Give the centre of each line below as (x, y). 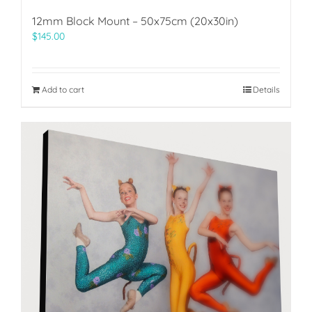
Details (266, 89)
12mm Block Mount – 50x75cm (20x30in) (135, 21)
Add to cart (63, 89)
